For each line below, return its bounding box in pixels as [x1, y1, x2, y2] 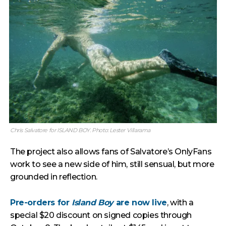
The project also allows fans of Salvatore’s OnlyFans [10, 147, 212, 156]
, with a [166, 198, 194, 207]
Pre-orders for [10, 198, 72, 207]
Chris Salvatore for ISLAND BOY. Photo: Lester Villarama [10, 127, 150, 134]
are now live [114, 198, 167, 207]
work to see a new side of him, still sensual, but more [10, 159, 214, 169]
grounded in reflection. [10, 172, 97, 182]
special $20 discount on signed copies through [10, 210, 192, 220]
